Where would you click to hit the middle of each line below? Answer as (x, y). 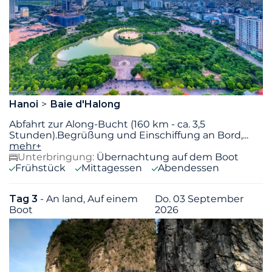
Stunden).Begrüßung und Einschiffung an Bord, (126, 135)
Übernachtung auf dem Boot (168, 157)
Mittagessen (112, 168)
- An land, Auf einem (89, 199)
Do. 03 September (199, 199)
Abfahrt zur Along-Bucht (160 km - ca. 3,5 (107, 124)
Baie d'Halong (85, 104)
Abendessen (189, 168)
